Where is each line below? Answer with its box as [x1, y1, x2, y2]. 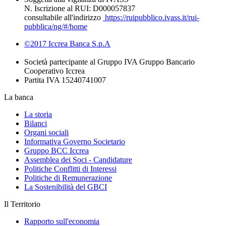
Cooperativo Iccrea [24, 66, 85, 75]
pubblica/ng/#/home [24, 22, 87, 31]
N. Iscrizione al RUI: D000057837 [24, 4, 135, 13]
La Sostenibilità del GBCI [24, 182, 107, 191]
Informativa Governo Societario [24, 137, 125, 146]
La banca [4, 92, 33, 101]
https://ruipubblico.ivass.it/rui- [103, 13, 199, 22]
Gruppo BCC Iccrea [24, 146, 89, 155]
